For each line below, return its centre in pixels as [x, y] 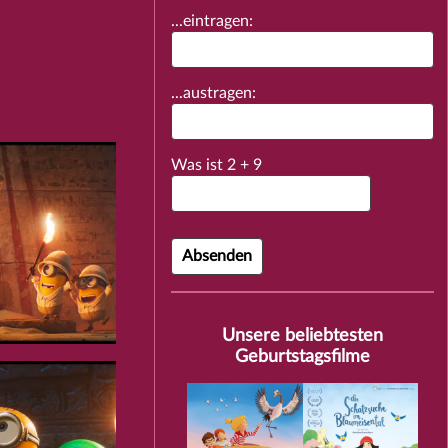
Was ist [199, 165]
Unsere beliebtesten [303, 336]
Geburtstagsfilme [303, 357]
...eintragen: [212, 21]
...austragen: [214, 93]
